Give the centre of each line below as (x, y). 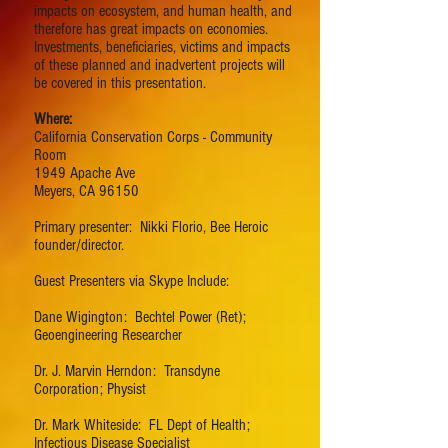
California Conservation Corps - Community (153, 137)
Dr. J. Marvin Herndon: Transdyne (127, 371)
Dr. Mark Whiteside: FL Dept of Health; (142, 425)
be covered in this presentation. (120, 83)
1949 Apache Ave (84, 173)
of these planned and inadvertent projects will (159, 65)
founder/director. (79, 245)
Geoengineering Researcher (108, 335)
